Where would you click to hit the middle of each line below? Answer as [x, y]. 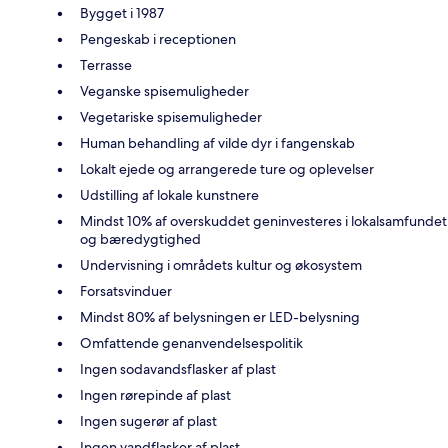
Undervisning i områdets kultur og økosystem [221, 265]
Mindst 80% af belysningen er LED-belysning [220, 317]
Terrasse [106, 65]
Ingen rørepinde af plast [155, 395]
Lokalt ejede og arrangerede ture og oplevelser [227, 169]
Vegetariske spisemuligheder [171, 117]
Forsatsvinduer [126, 291]
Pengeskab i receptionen [158, 39]
